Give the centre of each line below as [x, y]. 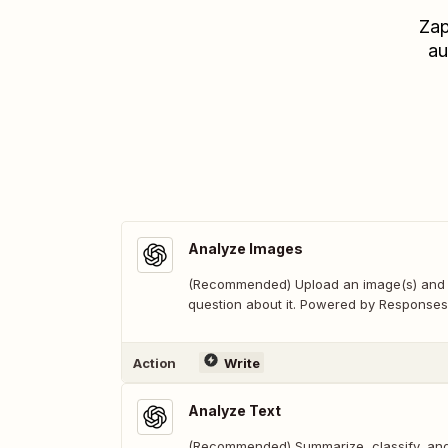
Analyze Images [245, 248]
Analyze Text [234, 410]
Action [154, 362]
